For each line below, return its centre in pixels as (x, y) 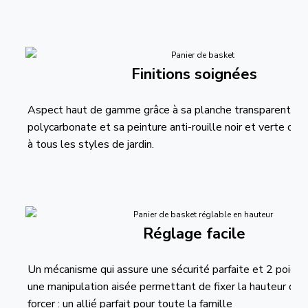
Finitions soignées (194, 74)
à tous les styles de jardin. (91, 144)
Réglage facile (194, 234)
